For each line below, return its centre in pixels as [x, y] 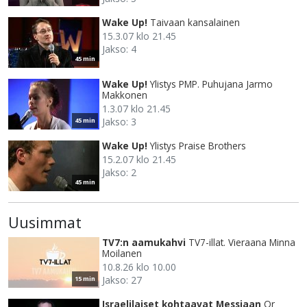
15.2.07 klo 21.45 [139, 160]
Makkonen [125, 95]
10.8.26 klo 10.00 [139, 267]
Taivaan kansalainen [195, 23]
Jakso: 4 [119, 49]
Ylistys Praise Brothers [198, 146]
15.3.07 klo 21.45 [139, 36]
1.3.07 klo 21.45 [136, 109]
